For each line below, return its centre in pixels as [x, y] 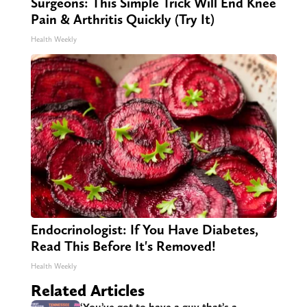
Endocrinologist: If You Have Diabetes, [144, 229]
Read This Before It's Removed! [123, 246]
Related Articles [87, 290]
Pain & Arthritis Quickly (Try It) [122, 19]
